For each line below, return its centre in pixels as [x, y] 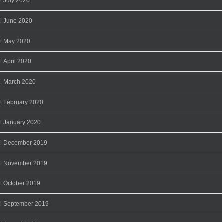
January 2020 [22, 122]
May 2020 [17, 41]
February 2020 [23, 102]
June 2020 [18, 21]
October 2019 [22, 183]
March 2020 [20, 82]
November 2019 [25, 163]
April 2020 [17, 61]
